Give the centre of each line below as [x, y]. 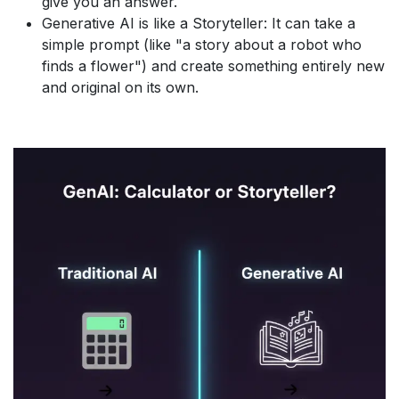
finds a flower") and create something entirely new [213, 66]
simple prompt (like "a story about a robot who [202, 45]
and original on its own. [120, 88]
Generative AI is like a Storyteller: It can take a [199, 24]
